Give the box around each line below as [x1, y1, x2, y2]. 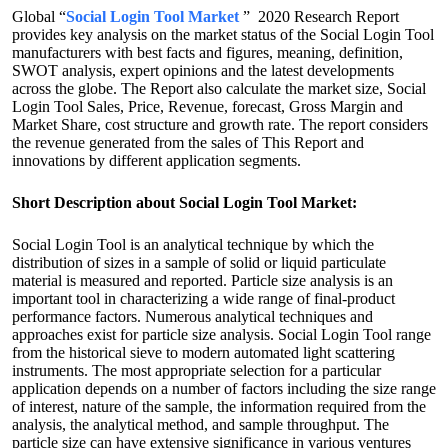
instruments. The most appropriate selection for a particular [12, 362, 381, 379]
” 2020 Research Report [243, 8, 399, 25]
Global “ [12, 8, 66, 25]
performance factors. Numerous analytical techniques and [12, 308, 373, 325]
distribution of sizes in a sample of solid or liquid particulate [12, 254, 386, 271]
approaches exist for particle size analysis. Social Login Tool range [12, 326, 431, 343]
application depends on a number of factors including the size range [12, 380, 436, 397]
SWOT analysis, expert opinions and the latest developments [12, 62, 394, 79]
